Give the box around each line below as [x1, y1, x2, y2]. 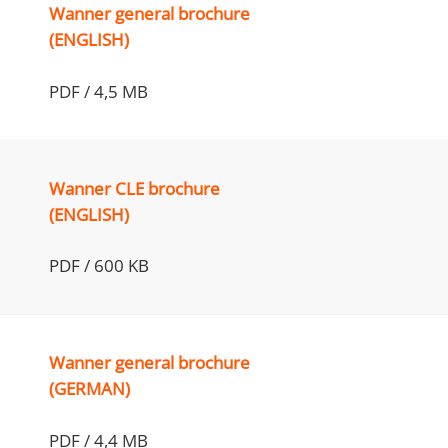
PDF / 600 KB [49, 254, 150, 277]
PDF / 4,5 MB [49, 79, 149, 103]
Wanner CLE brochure [49, 176, 221, 200]
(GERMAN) [49, 377, 131, 400]
